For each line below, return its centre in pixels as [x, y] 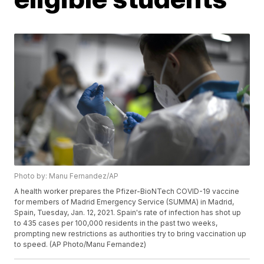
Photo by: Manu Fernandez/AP [67, 176]
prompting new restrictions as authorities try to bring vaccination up [131, 234]
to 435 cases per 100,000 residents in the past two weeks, [116, 223]
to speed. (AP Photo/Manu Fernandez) [80, 245]
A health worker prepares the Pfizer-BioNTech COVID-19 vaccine [127, 192]
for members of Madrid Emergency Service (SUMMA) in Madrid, [124, 202]
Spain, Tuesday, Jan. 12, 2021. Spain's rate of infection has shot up [128, 213]
